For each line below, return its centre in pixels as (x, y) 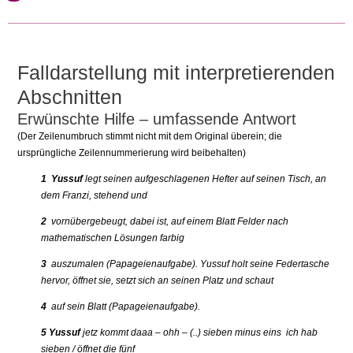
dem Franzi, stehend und (95, 196)
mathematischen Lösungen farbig (113, 238)
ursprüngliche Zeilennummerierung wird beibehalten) (132, 153)
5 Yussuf (61, 333)
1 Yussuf (62, 179)
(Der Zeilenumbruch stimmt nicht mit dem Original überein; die (150, 137)
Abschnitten (70, 97)
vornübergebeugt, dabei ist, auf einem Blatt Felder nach (168, 222)
